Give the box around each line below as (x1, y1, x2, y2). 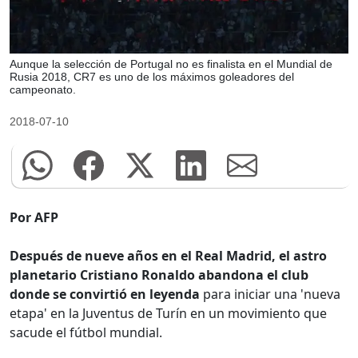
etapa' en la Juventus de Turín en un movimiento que (10, 304, 327, 323)
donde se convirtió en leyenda (10, 285, 200, 304)
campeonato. (10, 82, 76, 96)
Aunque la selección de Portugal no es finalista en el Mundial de (10, 57, 332, 70)
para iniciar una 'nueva (200, 285, 340, 304)
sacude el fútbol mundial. (10, 324, 162, 342)
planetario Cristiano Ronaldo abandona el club (10, 266, 308, 284)
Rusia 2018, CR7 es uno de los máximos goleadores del (10, 70, 294, 83)
